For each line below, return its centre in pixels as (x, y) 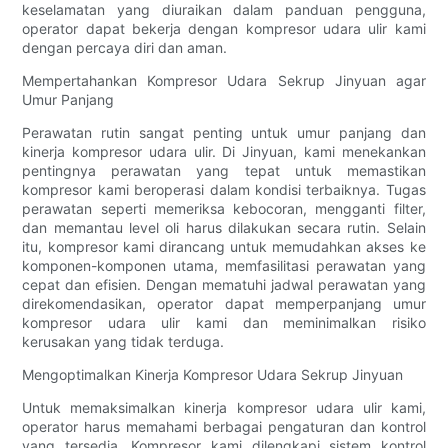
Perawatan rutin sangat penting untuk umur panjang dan (224, 133)
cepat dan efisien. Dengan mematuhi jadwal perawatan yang (224, 285)
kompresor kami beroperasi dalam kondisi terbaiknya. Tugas (224, 190)
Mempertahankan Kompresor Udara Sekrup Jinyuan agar (224, 81)
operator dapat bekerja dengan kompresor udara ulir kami (224, 29)
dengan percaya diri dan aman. (125, 48)
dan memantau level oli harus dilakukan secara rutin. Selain (224, 228)
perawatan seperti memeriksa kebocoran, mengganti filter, (224, 209)
